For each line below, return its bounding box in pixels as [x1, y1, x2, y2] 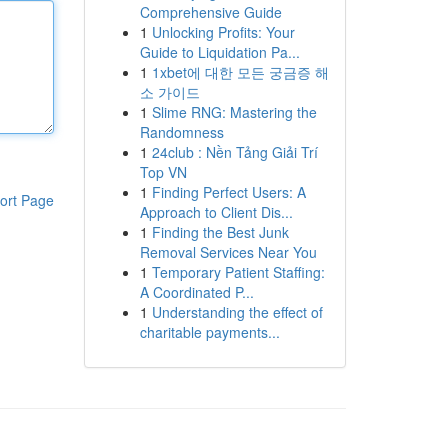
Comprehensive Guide [139, 2, 282, 22]
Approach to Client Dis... [139, 202, 293, 222]
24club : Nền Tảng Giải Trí [151, 142, 318, 162]
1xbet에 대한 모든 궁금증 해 [151, 62, 329, 82]
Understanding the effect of [151, 302, 323, 322]
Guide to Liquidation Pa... [139, 42, 300, 62]
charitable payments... [139, 322, 280, 342]
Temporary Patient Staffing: [151, 262, 325, 282]
